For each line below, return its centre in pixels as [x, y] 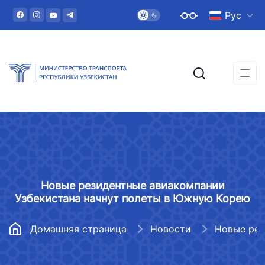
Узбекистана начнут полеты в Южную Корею [132, 198]
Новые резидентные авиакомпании [132, 185]
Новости [171, 229]
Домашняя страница [78, 229]
